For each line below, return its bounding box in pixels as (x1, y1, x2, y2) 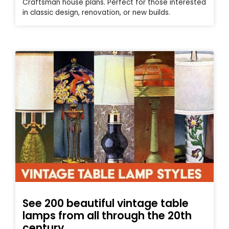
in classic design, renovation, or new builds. (22, 7, 170, 17)
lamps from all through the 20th (22, 208, 192, 223)
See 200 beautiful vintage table (22, 195, 189, 211)
